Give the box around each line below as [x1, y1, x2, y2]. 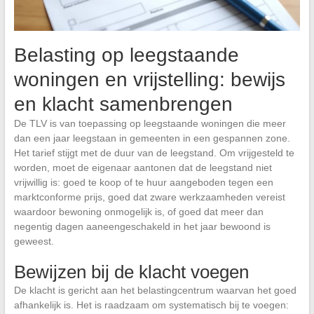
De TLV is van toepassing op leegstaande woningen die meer [13, 117, 286, 129]
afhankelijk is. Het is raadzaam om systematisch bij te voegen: [13, 299, 289, 310]
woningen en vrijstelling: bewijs [13, 68, 285, 90]
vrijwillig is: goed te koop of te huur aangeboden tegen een [13, 176, 273, 188]
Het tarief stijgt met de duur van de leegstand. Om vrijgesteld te [13, 146, 294, 158]
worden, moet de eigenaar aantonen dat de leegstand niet [13, 161, 272, 173]
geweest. [13, 235, 54, 247]
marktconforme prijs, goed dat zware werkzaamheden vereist [13, 191, 285, 203]
